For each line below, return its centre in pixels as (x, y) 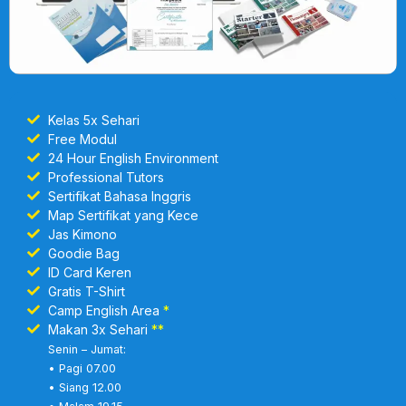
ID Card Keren (89, 272)
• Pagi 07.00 (82, 368)
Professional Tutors (106, 177)
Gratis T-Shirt (86, 291)
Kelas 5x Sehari (93, 120)
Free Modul (82, 139)
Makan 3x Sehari (99, 329)
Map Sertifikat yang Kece (123, 215)
